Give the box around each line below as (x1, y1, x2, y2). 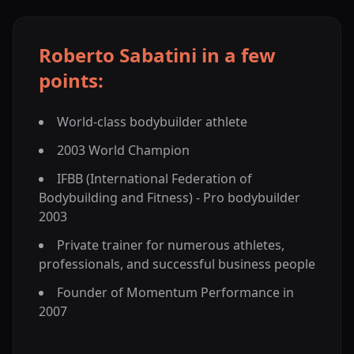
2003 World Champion (57, 141, 190, 160)
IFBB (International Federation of (57, 170, 252, 188)
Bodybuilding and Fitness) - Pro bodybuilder (39, 189, 300, 207)
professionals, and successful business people (39, 255, 315, 273)
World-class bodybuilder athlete (57, 113, 247, 131)
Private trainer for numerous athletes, (57, 236, 284, 254)
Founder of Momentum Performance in (57, 284, 294, 302)
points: (39, 67, 104, 94)
